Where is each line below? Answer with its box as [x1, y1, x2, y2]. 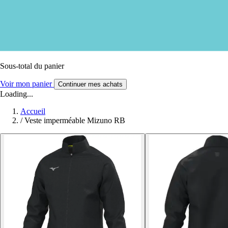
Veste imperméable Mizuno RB [24, 116, 125, 125]
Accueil [20, 106, 45, 116]
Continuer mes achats [58, 80, 123, 88]
